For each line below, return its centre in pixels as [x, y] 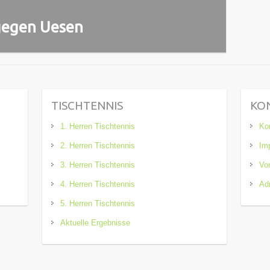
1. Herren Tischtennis [98, 126]
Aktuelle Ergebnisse [96, 222]
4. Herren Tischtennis [98, 184]
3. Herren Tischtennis [98, 165]
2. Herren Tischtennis [98, 145]
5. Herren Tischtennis [98, 203]
